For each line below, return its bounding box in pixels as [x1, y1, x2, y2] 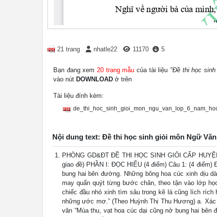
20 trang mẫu [96, 66, 135, 74]
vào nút [53, 75, 76, 83]
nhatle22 [93, 45, 117, 53]
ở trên [113, 75, 132, 83]
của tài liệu [134, 66, 170, 74]
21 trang [57, 45, 80, 53]
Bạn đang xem [53, 66, 97, 74]
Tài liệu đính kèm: [53, 92, 104, 99]
